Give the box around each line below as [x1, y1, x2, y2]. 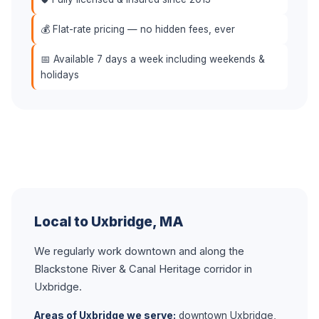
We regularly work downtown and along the [34, 245, 244, 258]
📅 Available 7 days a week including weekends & [41, 53, 265, 65]
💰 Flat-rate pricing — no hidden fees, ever [41, 23, 235, 35]
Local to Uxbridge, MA [34, 213, 184, 230]
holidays [41, 69, 79, 80]
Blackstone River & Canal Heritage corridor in [34, 263, 252, 276]
